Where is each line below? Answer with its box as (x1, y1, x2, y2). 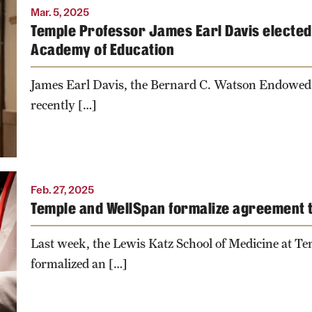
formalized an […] (31, 256, 127, 271)
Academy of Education (31, 39, 174, 60)
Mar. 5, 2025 (31, 5, 89, 19)
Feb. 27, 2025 (31, 182, 94, 196)
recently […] (31, 97, 97, 112)
